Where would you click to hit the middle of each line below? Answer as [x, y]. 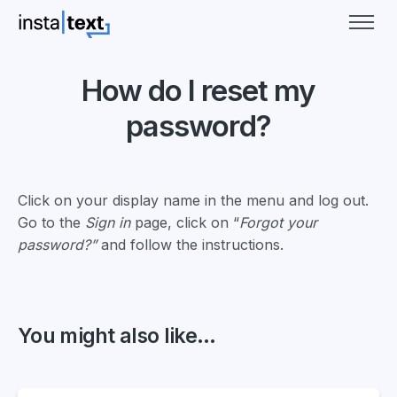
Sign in [108, 222]
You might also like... [117, 336]
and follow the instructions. [192, 245]
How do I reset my [198, 90]
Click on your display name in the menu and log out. [193, 200]
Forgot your [278, 222]
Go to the [51, 222]
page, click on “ [185, 222]
